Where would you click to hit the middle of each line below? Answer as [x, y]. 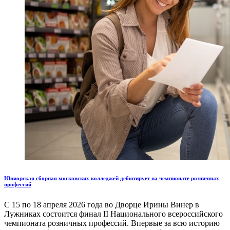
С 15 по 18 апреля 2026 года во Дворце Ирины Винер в [102, 205]
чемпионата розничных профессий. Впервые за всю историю [112, 223]
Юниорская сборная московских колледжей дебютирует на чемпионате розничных [112, 178]
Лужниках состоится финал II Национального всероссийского [113, 214]
